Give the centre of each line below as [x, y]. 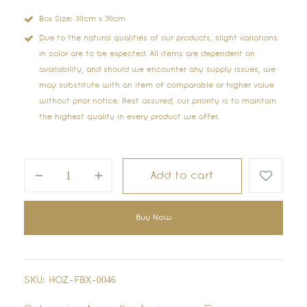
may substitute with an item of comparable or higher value [157, 86]
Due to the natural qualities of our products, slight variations [158, 39]
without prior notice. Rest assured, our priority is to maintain [158, 102]
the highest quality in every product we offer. [130, 118]
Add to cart [182, 176]
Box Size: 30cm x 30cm [82, 20]
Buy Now [153, 218]
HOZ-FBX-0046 [82, 281]
